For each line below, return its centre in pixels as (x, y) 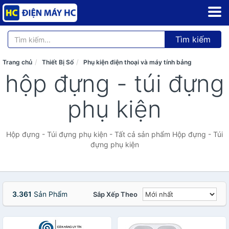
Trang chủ (17, 62)
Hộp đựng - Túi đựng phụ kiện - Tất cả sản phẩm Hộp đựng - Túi (114, 134)
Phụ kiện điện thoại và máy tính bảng (138, 62)
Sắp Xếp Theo (115, 194)
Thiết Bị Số (58, 62)
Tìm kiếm (193, 39)
